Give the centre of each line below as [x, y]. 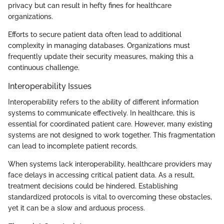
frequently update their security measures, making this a [101, 56]
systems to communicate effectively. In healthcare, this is [101, 113]
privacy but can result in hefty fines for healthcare [90, 5]
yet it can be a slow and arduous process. [76, 208]
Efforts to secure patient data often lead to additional [95, 34]
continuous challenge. [44, 67]
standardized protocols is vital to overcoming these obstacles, [110, 197]
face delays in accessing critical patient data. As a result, [101, 175]
